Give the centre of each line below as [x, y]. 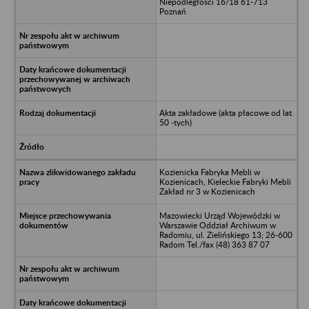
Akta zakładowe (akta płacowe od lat [225, 112]
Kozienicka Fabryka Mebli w [209, 172]
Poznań [172, 11]
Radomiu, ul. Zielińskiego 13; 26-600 [226, 235]
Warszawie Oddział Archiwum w [217, 225]
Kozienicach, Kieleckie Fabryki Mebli [225, 181]
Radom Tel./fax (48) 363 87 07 [214, 244]
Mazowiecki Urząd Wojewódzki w [219, 215]
